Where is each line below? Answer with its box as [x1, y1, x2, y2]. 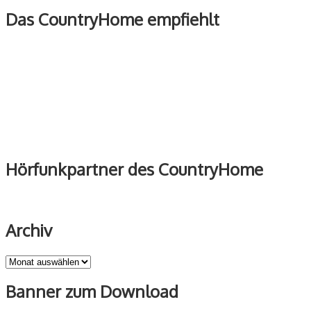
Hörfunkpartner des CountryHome [6, 158, 263, 180]
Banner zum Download [6, 280, 178, 302]
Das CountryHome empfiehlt [6, 8, 219, 31]
